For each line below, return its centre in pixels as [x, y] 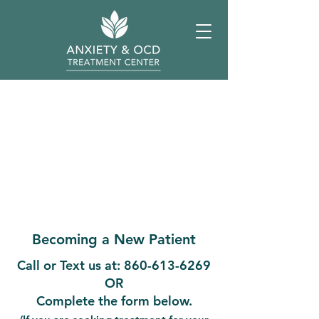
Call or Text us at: [70, 265]
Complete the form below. [114, 301]
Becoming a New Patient [114, 239]
